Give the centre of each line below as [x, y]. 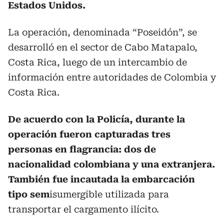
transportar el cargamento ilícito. [83, 209]
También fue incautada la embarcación [101, 179]
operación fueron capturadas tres [89, 134]
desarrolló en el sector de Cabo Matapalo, [103, 47]
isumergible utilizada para [109, 194]
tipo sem [29, 194]
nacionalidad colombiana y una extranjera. [111, 164]
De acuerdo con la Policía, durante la [96, 119]
